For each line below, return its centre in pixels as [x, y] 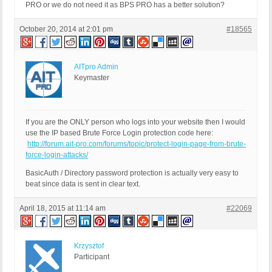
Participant [92, 257]
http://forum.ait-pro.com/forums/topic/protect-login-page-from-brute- [137, 144]
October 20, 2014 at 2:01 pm [66, 29]
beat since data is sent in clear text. [83, 184]
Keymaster [92, 78]
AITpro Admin [96, 67]
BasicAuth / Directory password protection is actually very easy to [132, 173]
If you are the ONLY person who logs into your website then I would [135, 122]
